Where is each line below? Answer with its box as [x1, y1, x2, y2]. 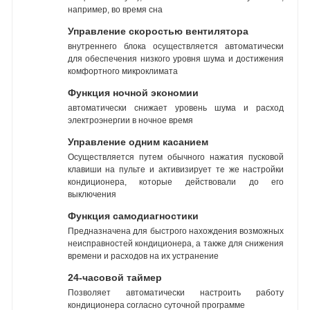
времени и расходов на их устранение [67, 251, 219, 262]
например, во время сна [67, 5, 163, 15]
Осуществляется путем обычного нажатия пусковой [67, 152, 284, 163]
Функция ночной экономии [67, 87, 199, 99]
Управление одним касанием [67, 136, 208, 148]
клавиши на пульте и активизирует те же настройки [67, 165, 284, 175]
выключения [67, 190, 116, 200]
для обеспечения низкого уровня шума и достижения [67, 54, 284, 64]
